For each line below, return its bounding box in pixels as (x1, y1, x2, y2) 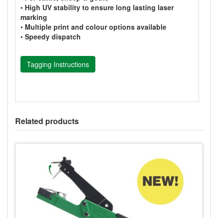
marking (20, 12, 47, 22)
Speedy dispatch (25, 32, 81, 41)
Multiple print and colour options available (25, 22, 166, 32)
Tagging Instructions (27, 59, 89, 69)
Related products (15, 115, 79, 127)
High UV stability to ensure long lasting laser (25, 2, 174, 12)
